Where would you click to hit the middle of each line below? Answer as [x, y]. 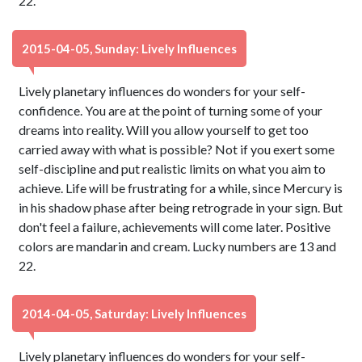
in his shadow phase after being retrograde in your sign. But [181, 207]
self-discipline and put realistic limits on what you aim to [173, 168]
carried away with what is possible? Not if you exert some [177, 149]
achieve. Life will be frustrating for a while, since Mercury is [181, 188]
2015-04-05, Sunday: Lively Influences [129, 48]
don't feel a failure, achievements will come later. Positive [175, 227]
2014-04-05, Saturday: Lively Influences [134, 314]
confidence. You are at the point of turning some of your [171, 110]
